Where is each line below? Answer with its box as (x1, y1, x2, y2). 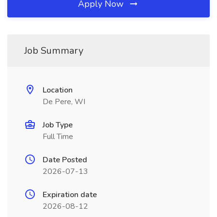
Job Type (43, 120, 73, 130)
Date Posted (43, 155, 87, 165)
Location (43, 85, 73, 95)
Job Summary (24, 44, 83, 57)
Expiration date (43, 189, 97, 200)
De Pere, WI (43, 96, 85, 107)
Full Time (43, 131, 73, 142)
